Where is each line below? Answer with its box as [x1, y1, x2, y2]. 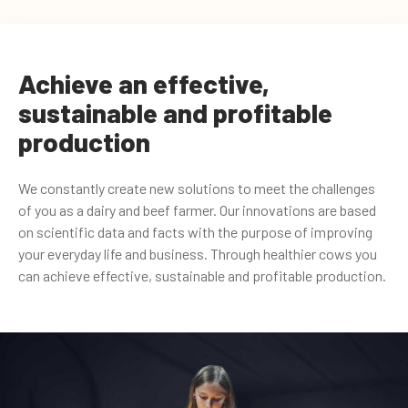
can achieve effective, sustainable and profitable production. [18, 266, 386, 284]
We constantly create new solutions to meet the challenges [18, 178, 375, 197]
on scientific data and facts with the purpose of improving [18, 222, 372, 240]
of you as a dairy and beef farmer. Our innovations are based [18, 200, 376, 219]
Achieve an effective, [18, 66, 270, 99]
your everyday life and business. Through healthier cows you [18, 244, 377, 262]
